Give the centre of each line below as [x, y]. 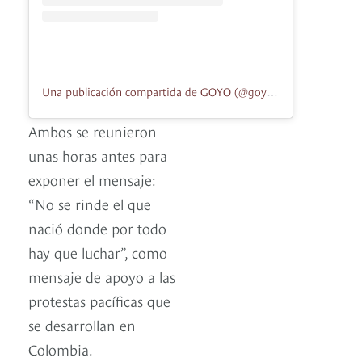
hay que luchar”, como [98, 251]
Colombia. [61, 348]
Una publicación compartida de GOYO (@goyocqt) [272, 92]
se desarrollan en [82, 324]
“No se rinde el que [90, 203]
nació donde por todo [97, 227]
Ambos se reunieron [93, 130]
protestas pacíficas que [99, 300]
